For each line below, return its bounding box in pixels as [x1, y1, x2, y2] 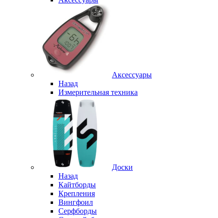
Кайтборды [58, 181, 96, 189]
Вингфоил [58, 198, 93, 207]
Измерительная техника [58, 88, 138, 97]
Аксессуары [112, 71, 152, 79]
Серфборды [58, 207, 97, 216]
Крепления [58, 189, 95, 198]
